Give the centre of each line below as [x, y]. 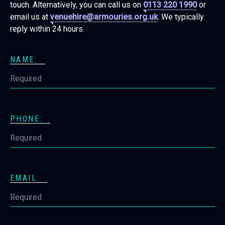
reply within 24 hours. [48, 29]
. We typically [181, 17]
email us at [30, 17]
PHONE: [26, 119]
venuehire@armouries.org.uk [104, 17]
